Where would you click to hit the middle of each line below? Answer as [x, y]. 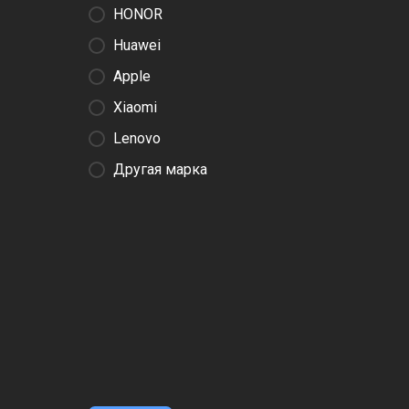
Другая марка [160, 169]
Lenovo [137, 138]
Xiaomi [135, 107]
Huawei [137, 45]
